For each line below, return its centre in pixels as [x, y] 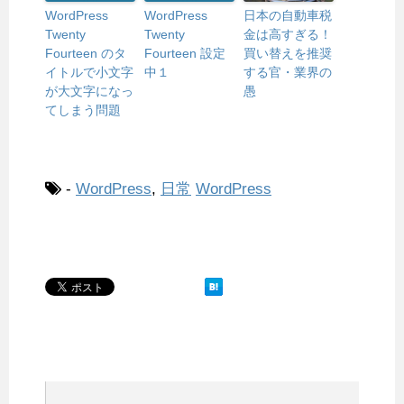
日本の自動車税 [288, 16]
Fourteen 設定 [185, 54]
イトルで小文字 [89, 73]
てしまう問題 [83, 110]
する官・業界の [288, 73]
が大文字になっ [89, 92]
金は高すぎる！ [288, 35]
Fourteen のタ [86, 54]
